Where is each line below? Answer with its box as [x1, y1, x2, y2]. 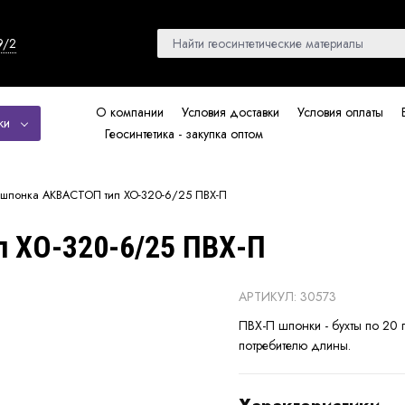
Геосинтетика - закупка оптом [104, 125, 263, 143]
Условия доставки [181, 103, 279, 121]
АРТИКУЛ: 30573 [239, 287, 336, 306]
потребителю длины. [239, 336, 351, 355]
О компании [95, 103, 164, 121]
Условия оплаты [297, 103, 383, 121]
